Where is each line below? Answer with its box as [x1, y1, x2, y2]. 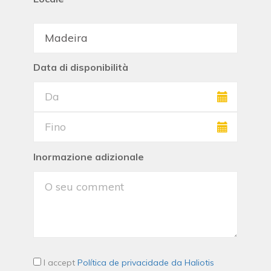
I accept [41, 257, 77, 269]
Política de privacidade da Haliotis [77, 257, 214, 269]
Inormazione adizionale [33, 151, 144, 163]
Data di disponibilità [33, 61, 128, 74]
